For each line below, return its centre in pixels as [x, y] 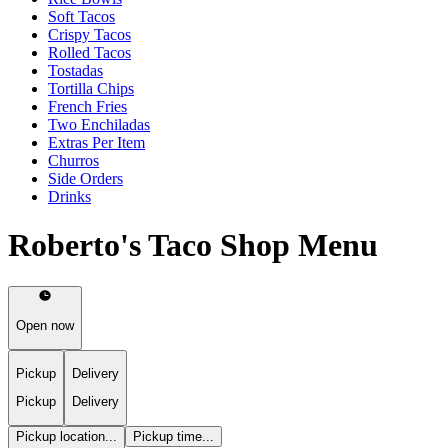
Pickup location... [66, 436]
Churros [73, 160]
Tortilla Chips [91, 88]
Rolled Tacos [89, 52]
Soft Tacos [81, 16]
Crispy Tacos [89, 34]
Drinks [69, 196]
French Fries [87, 106]
